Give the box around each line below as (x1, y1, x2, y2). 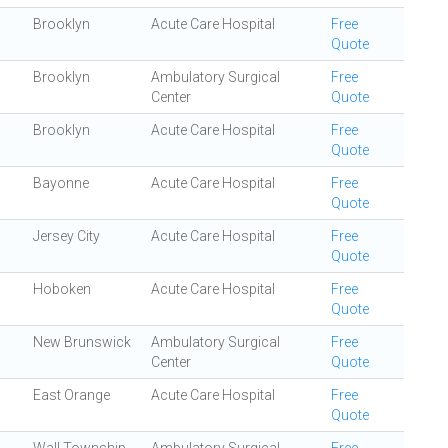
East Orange (33, 387, 110, 403)
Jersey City (33, 228, 100, 244)
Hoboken (33, 281, 91, 297)
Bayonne (33, 175, 89, 191)
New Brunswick (33, 334, 131, 350)
